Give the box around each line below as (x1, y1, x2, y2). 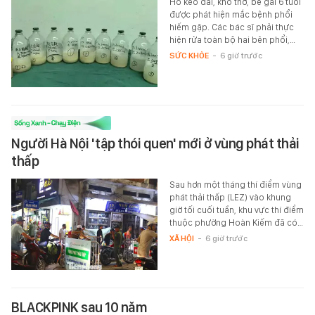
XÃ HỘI (169, 233, 194, 243)
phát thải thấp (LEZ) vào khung (169, 191, 291, 202)
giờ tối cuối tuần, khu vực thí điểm (169, 204, 304, 215)
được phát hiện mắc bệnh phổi (169, 8, 292, 20)
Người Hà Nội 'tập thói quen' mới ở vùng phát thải (11, 134, 300, 152)
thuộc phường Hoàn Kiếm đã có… (169, 217, 303, 228)
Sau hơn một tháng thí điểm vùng (169, 179, 302, 190)
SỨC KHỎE (169, 50, 209, 60)
